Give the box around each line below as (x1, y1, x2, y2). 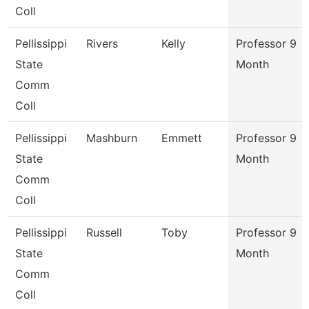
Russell (86, 226, 122, 239)
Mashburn (86, 131, 137, 145)
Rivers (86, 37, 118, 50)
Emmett (161, 131, 202, 145)
